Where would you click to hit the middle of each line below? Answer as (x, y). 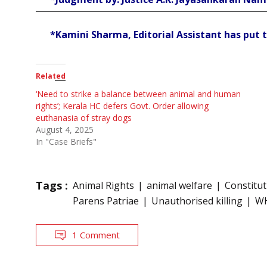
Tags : (52, 186)
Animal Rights (103, 186)
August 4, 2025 (65, 130)
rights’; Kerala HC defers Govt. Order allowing (122, 106)
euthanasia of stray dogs (84, 118)
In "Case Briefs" (66, 142)
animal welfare (179, 186)
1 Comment (96, 235)
